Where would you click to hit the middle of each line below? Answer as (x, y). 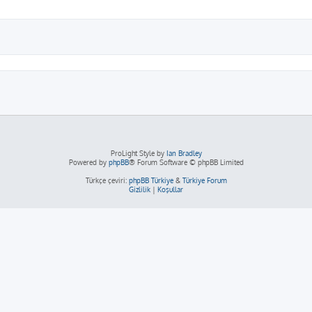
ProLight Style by (138, 153)
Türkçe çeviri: (107, 180)
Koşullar (170, 189)
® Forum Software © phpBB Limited (186, 162)
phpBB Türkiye (151, 180)
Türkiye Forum (204, 180)
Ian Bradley (184, 153)
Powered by (88, 162)
